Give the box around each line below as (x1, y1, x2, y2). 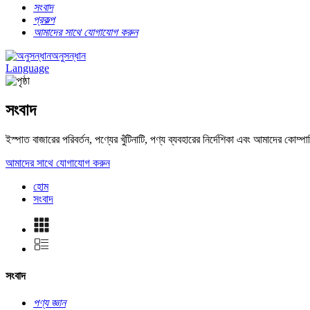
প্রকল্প (33, 14, 55, 26)
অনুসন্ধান (51, 50, 86, 62)
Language (6, 62, 49, 74)
